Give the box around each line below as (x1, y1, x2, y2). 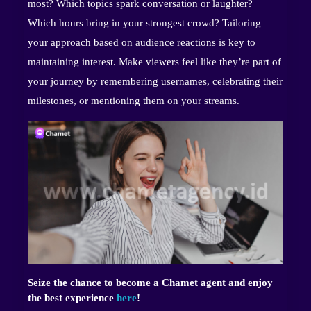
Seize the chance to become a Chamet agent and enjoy (28, 277, 273, 289)
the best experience (28, 292, 117, 304)
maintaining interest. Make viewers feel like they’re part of (28, 56, 281, 68)
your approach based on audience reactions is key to (28, 37, 255, 49)
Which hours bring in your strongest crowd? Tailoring (28, 17, 261, 29)
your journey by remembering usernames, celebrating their (28, 76, 283, 87)
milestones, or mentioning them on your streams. (28, 95, 239, 107)
